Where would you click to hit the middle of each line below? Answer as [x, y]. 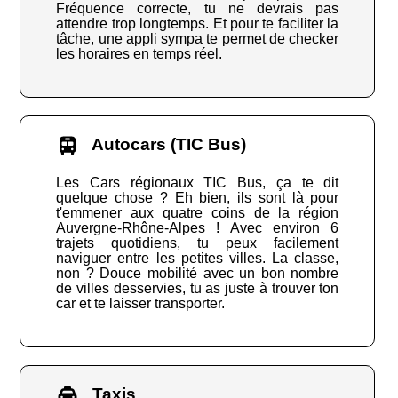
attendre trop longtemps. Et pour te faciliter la [198, 24]
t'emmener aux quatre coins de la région [198, 213]
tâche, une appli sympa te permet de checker [198, 39]
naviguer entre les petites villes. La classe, [198, 259]
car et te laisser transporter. [141, 304]
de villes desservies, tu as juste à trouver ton [198, 289]
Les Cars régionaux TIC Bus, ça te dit [198, 183]
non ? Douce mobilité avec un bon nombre [198, 274]
